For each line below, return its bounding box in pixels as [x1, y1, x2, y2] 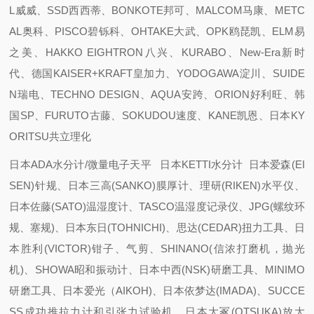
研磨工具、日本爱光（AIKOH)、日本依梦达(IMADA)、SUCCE [9, 285, 305, 296]
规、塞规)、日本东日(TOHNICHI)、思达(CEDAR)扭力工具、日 [9, 221, 305, 233]
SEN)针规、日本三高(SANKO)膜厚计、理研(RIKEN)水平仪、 [9, 179, 305, 191]
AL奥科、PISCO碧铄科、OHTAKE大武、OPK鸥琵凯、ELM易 [9, 25, 305, 37]
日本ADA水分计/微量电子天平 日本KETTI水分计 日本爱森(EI [9, 158, 305, 170]
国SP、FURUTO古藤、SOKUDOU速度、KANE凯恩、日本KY [9, 109, 305, 121]
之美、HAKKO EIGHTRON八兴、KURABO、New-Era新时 [9, 46, 305, 58]
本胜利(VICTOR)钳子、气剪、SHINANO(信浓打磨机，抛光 [9, 243, 305, 254]
